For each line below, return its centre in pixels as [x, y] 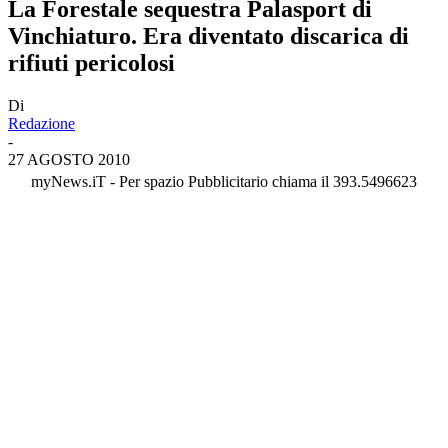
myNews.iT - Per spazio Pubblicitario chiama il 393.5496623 [224, 181]
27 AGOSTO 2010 [69, 159]
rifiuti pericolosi [91, 62]
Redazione [41, 123]
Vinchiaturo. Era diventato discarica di [208, 35]
